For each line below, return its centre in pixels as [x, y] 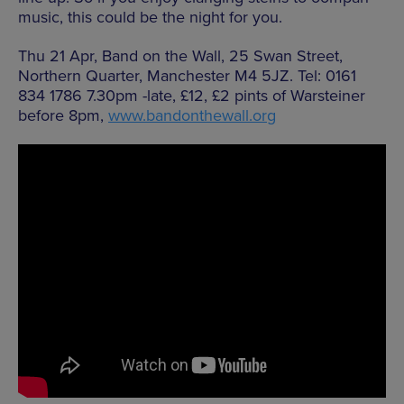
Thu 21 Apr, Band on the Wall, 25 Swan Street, [180, 55]
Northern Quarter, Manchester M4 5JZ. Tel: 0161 [187, 75]
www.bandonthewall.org [192, 115]
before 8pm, [63, 115]
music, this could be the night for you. [150, 17]
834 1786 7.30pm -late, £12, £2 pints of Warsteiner [192, 95]
